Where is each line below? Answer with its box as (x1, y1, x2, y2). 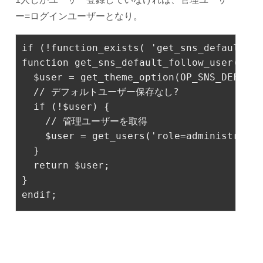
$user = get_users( (22, 130, 151, 141)
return (33, 159, 69, 171)
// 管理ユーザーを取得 (45, 115, 147, 127)
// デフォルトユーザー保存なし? (33, 86, 179, 97)
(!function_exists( (33, 42, 151, 53)
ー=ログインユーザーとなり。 (15, 11, 143, 21)
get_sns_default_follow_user (75, 56, 233, 68)
